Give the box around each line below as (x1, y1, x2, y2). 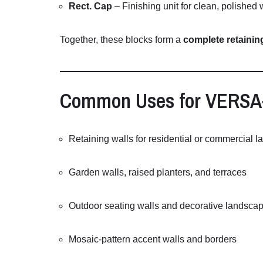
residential (149, 134, 194, 144)
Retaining (69, 134, 112, 144)
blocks (126, 35, 155, 45)
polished (221, 1, 259, 12)
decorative (180, 201, 225, 211)
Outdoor (69, 201, 104, 211)
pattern (102, 234, 133, 245)
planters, (157, 167, 195, 178)
